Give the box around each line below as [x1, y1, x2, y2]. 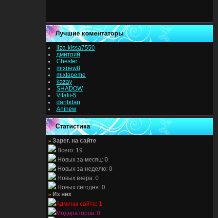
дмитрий [56, 51, 80, 58]
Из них [53, 191, 72, 198]
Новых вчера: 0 [56, 175, 99, 182]
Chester [56, 58, 77, 65]
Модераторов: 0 [56, 210, 100, 217]
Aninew [56, 106, 76, 112]
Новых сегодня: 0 [56, 184, 105, 191]
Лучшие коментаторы [55, 30, 124, 37]
